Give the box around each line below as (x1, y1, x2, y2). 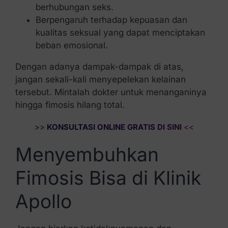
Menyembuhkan (15, 142, 159, 166)
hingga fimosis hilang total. (15, 99, 125, 110)
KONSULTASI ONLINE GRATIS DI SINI (44, 122, 182, 132)
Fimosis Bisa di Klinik (15, 166, 201, 189)
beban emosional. (35, 40, 108, 50)
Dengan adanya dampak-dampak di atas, (15, 61, 184, 72)
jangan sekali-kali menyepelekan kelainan (15, 74, 186, 84)
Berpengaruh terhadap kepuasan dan (35, 14, 187, 25)
